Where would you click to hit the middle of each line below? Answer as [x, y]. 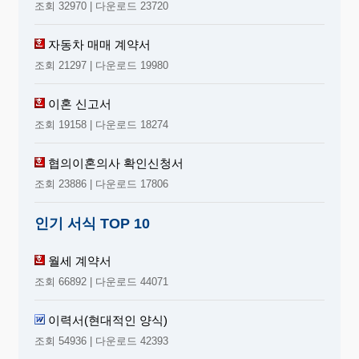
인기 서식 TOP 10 [92, 223]
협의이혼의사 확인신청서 [116, 163]
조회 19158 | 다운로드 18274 [101, 124]
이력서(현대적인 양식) [108, 320]
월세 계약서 [80, 260]
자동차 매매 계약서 [99, 44]
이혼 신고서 [80, 103]
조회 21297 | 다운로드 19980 [101, 65]
